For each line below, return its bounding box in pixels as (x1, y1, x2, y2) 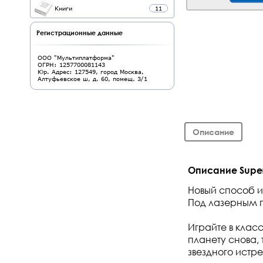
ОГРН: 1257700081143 (38, 61, 105, 68)
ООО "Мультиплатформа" (38, 54, 114, 61)
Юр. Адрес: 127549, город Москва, (38, 68, 144, 75)
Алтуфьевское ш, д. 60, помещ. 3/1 (38, 75, 147, 82)
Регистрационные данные (36, 28, 123, 37)
